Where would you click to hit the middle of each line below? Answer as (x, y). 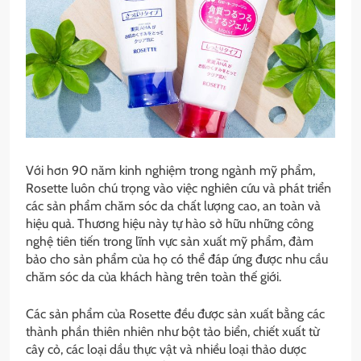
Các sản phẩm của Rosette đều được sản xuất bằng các (175, 314)
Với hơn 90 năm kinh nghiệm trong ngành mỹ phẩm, (170, 171)
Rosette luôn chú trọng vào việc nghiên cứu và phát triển (178, 189)
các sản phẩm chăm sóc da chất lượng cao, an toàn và (173, 206)
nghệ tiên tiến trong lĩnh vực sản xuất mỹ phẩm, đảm (170, 242)
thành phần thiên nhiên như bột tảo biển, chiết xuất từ (172, 332)
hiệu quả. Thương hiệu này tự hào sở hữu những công (170, 224)
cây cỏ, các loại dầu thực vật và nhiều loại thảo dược (166, 350)
